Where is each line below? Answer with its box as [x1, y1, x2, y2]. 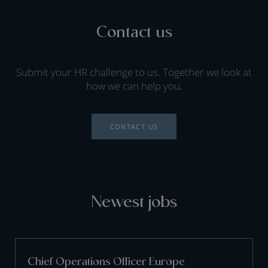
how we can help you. [86, 79, 182, 93]
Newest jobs [91, 190, 177, 211]
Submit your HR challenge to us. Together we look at [16, 65, 252, 79]
